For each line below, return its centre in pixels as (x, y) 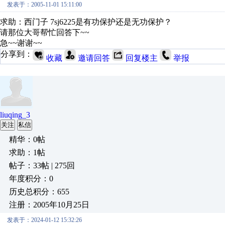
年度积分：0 (31, 179)
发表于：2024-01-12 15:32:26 (44, 220)
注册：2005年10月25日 (49, 205)
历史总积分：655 (39, 192)
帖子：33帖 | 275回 (42, 165)
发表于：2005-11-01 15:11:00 (44, 5)
